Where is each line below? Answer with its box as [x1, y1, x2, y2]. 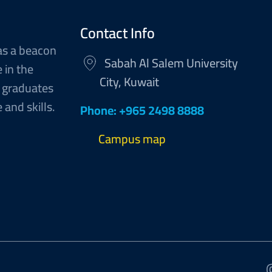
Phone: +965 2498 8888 [80, 99, 205, 121]
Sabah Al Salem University [100, 52, 239, 74]
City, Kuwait [100, 70, 160, 93]
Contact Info [80, 19, 155, 47]
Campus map [98, 127, 166, 150]
